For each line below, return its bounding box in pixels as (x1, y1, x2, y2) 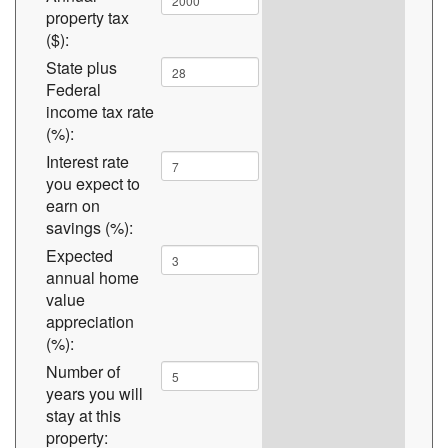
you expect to (46, 172, 140, 195)
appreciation (46, 310, 134, 333)
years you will (46, 382, 143, 405)
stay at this (46, 404, 121, 427)
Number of (46, 360, 120, 383)
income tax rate (46, 100, 154, 123)
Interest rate (46, 150, 129, 173)
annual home (46, 266, 139, 289)
